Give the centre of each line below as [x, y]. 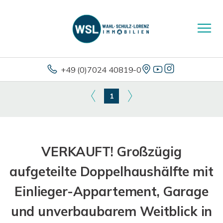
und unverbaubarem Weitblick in [111, 211]
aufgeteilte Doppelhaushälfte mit [111, 171]
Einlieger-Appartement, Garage [111, 191]
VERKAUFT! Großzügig [111, 152]
